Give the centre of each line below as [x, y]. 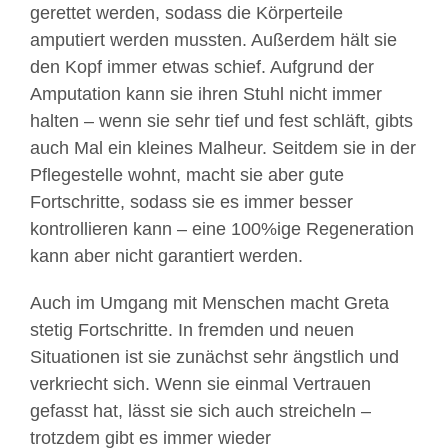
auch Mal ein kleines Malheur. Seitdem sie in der [223, 148]
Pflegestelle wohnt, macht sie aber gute [187, 175]
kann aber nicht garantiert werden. [166, 256]
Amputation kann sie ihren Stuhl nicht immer [206, 94]
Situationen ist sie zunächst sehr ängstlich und [214, 357]
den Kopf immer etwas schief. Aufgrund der [202, 67]
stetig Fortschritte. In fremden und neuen [192, 330]
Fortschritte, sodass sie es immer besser [191, 202]
